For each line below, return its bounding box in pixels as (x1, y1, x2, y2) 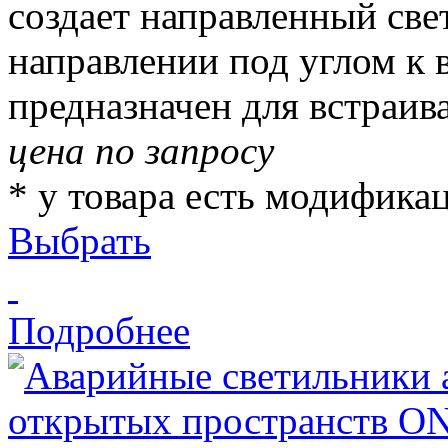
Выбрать (8, 219, 151, 263)
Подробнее (8, 309, 190, 353)
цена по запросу (8, 129, 274, 173)
